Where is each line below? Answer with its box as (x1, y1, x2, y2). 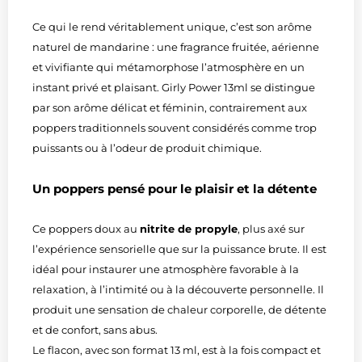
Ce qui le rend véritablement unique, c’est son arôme (32, 19, 312, 33)
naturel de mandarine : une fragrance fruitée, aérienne (32, 40, 319, 53)
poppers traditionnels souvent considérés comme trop (32, 120, 317, 134)
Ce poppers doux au (32, 221, 140, 235)
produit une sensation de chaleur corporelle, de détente (32, 302, 326, 316)
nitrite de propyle (140, 221, 238, 235)
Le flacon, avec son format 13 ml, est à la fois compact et (32, 343, 321, 356)
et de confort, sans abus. (32, 322, 158, 336)
